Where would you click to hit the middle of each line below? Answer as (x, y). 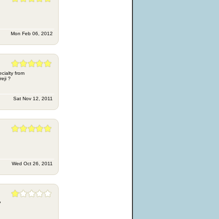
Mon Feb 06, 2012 (32, 33)
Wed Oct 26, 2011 (32, 164)
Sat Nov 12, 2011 (33, 99)
